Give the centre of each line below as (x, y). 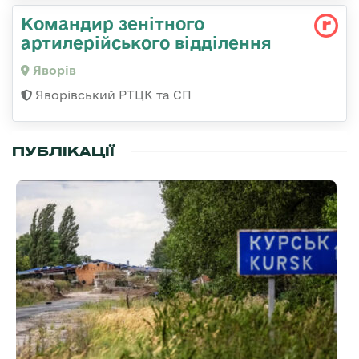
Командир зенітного (113, 23)
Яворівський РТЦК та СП (112, 95)
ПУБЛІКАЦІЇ (63, 151)
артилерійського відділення (146, 42)
